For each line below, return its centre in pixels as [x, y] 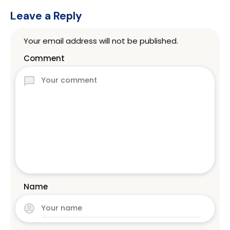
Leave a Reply [46, 16]
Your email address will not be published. [101, 41]
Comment [44, 58]
